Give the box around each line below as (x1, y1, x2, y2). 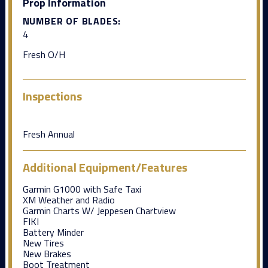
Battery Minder (22, 224, 84, 239)
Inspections (22, 86, 82, 105)
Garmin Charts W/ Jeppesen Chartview (22, 203, 176, 218)
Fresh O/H (22, 47, 65, 62)
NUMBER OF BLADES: (22, 13, 121, 28)
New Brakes (22, 246, 71, 261)
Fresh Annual (22, 126, 75, 141)
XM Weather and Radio (22, 192, 115, 207)
